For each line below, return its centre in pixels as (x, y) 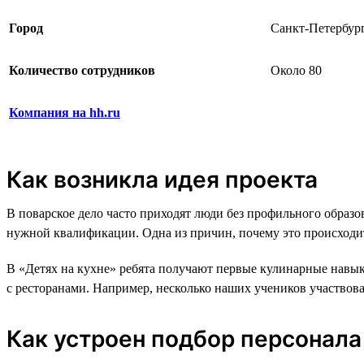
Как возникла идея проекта (162, 179)
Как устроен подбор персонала (184, 338)
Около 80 (296, 70)
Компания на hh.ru (65, 112)
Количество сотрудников (82, 70)
